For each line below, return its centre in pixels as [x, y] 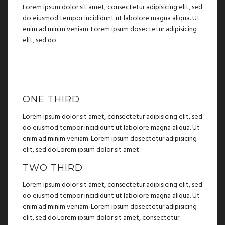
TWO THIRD [53, 167]
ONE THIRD [51, 100]
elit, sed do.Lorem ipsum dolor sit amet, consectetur [101, 218]
